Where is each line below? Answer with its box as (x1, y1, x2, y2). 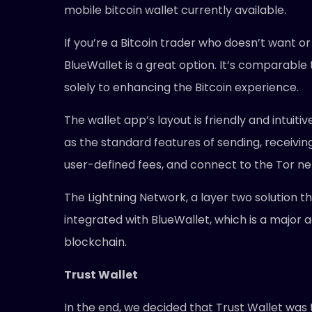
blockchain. (63, 234, 127, 250)
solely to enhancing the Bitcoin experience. (63, 79, 299, 95)
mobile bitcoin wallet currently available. (63, 2, 286, 18)
